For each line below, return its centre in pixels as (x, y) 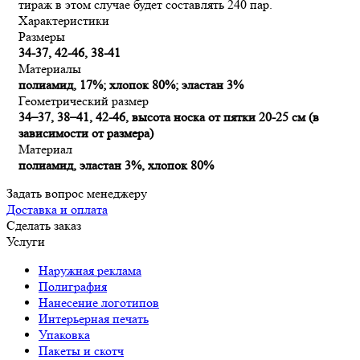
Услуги (26, 241)
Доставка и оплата (57, 209)
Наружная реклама (90, 270)
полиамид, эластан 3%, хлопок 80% (116, 165)
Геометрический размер (84, 100)
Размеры (42, 36)
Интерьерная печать (94, 318)
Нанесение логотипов (99, 302)
